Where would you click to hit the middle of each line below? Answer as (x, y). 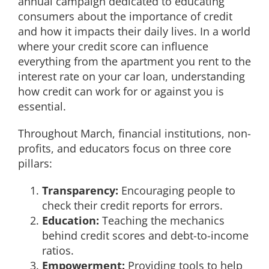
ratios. (58, 251)
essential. (42, 107)
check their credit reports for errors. (132, 206)
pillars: (35, 164)
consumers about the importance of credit (125, 17)
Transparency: (80, 191)
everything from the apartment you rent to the (134, 62)
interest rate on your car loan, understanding (131, 77)
